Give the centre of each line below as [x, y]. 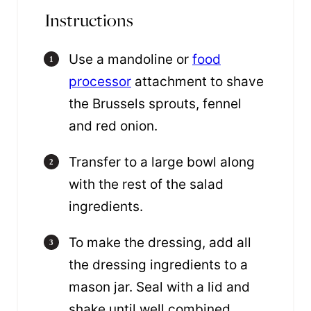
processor [100, 82]
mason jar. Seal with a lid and [159, 287]
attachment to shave [197, 82]
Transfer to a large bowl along [162, 162]
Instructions [89, 20]
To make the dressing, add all [160, 243]
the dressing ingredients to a [158, 265]
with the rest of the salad [146, 185]
